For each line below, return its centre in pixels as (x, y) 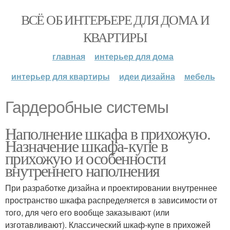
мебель (199, 76)
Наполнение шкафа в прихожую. (108, 133)
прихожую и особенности (85, 158)
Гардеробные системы (87, 107)
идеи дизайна (147, 76)
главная (69, 56)
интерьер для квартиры (60, 76)
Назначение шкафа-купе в (87, 146)
